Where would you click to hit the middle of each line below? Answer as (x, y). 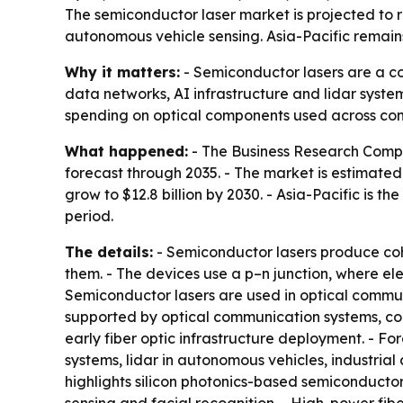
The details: (109, 252)
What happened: (126, 151)
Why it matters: (122, 72)
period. (89, 216)
